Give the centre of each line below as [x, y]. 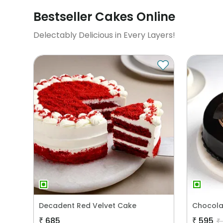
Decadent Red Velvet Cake [88, 206]
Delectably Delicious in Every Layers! [105, 35]
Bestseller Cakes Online [105, 16]
